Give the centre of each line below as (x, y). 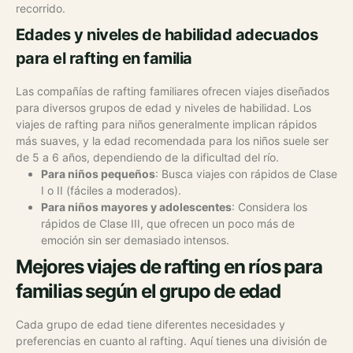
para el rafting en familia (104, 58)
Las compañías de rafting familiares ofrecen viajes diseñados (173, 91)
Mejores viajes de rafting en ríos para (169, 266)
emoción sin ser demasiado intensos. (135, 240)
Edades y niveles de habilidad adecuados (167, 34)
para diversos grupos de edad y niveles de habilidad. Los (163, 107)
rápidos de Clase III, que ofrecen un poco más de (168, 223)
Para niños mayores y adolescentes (136, 206)
